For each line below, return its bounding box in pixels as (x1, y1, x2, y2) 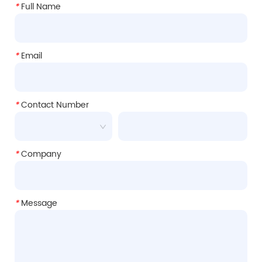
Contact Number (19, 98, 89, 112)
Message (19, 196, 57, 211)
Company (19, 147, 61, 161)
